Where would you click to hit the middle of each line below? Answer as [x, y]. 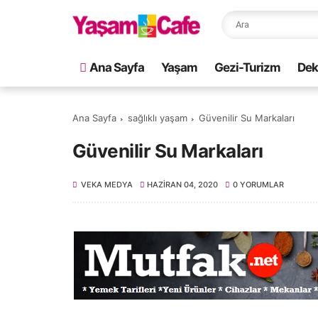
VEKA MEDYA [107, 185]
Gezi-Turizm [247, 67]
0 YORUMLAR [258, 185]
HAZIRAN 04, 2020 [183, 185]
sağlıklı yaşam [158, 118]
